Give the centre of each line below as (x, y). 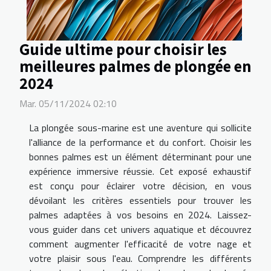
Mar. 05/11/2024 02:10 (68, 103)
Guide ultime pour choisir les (123, 49)
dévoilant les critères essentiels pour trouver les (140, 200)
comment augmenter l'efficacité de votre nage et (140, 243)
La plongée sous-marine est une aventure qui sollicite (140, 127)
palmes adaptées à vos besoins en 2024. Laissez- (140, 214)
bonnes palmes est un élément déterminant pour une (140, 156)
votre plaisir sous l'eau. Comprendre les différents (140, 258)
